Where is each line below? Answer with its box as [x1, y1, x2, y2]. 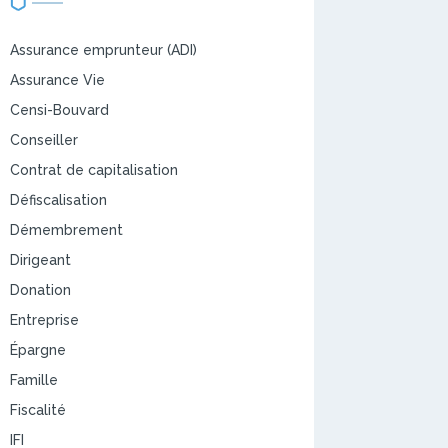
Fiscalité [9, 401, 66, 418]
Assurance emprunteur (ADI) [9, 41, 197, 58]
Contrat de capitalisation [9, 161, 178, 178]
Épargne [9, 341, 66, 358]
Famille [9, 371, 58, 388]
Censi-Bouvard [9, 101, 109, 118]
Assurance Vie [9, 71, 105, 88]
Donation [9, 281, 71, 298]
